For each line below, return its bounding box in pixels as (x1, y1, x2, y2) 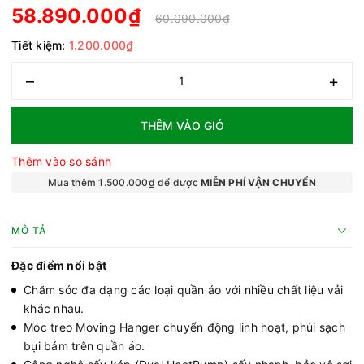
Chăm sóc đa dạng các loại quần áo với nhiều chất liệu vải (24, 283, 344, 297)
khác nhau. (24, 301, 84, 315)
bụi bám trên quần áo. (24, 339, 145, 353)
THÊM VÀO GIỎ (140, 119, 224, 132)
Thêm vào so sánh (11, 154, 111, 168)
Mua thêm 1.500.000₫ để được (48, 176, 201, 188)
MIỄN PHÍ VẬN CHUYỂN (201, 176, 316, 188)
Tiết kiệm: (11, 38, 69, 52)
